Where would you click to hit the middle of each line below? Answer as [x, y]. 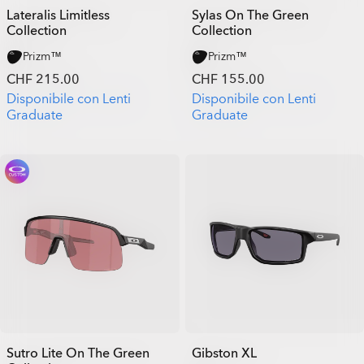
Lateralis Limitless [58, 15]
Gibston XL [224, 353]
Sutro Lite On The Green [78, 353]
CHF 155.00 [228, 79]
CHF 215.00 [43, 79]
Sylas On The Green [250, 15]
